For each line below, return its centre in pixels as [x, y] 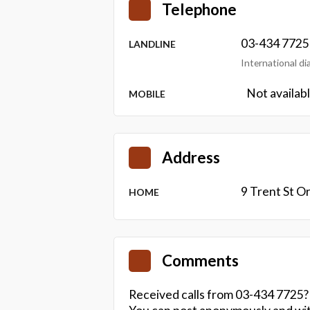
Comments [201, 261]
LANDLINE [153, 44]
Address [191, 157]
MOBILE [147, 93]
